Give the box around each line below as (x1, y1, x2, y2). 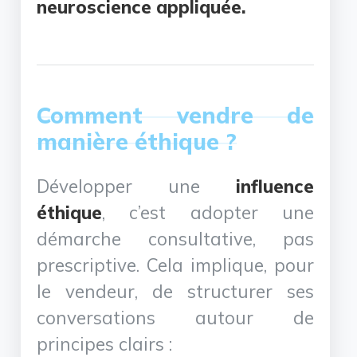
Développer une (37, 174, 236, 198)
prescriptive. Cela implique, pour (37, 253, 314, 277)
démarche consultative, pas (37, 226, 314, 250)
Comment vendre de (37, 100, 314, 129)
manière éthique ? (37, 127, 237, 155)
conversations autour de (37, 305, 314, 329)
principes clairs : (37, 331, 173, 355)
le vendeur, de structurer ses (37, 279, 314, 303)
